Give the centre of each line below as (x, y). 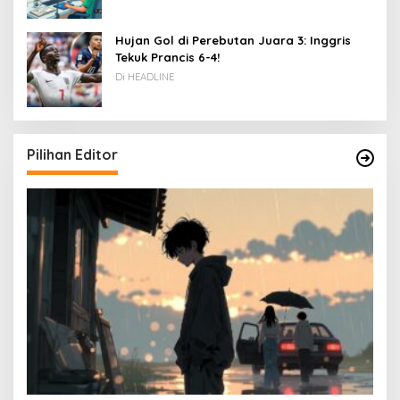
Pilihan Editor (72, 155)
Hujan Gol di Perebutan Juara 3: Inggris (233, 41)
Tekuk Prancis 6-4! (167, 58)
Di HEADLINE (145, 77)
